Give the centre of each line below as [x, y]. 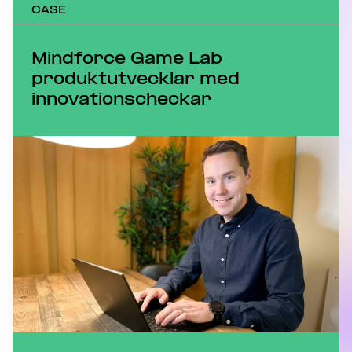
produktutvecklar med [136, 80]
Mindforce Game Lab [127, 59]
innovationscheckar [121, 100]
